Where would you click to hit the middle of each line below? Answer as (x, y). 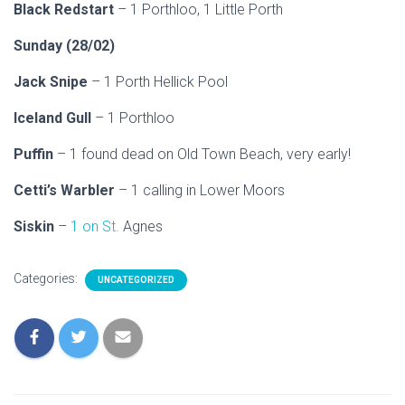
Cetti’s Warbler (66, 190)
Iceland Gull (54, 118)
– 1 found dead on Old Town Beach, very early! (204, 154)
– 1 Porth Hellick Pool (160, 82)
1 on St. (95, 226)
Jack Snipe (52, 82)
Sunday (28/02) (64, 46)
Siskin (36, 226)
